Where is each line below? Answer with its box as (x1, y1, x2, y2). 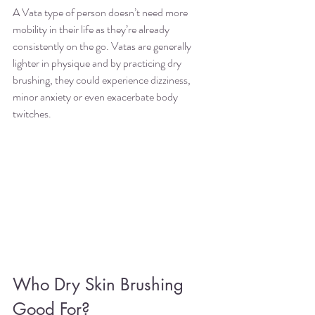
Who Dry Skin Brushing (13, 274, 188, 296)
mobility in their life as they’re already (13, 20, 172, 37)
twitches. (13, 105, 53, 122)
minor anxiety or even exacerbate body (13, 88, 180, 105)
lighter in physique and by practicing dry (13, 54, 184, 71)
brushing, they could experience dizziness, (13, 71, 195, 88)
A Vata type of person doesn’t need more (13, 4, 190, 20)
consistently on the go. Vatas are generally (13, 37, 193, 54)
